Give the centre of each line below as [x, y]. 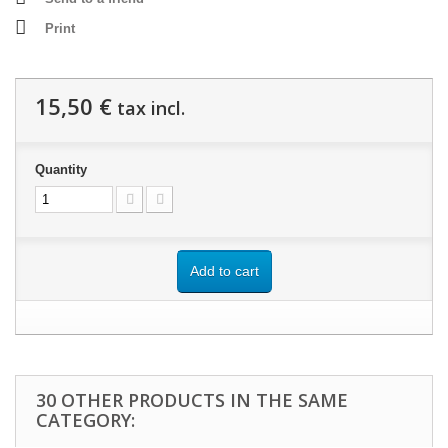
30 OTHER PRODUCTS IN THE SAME [192, 399]
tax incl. [148, 107]
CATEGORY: [85, 419]
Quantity [61, 169]
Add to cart [224, 270]
